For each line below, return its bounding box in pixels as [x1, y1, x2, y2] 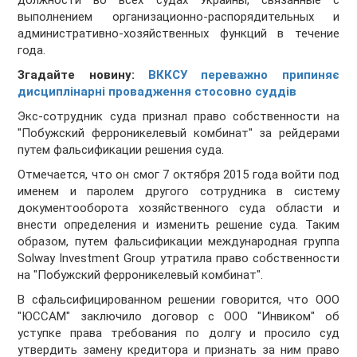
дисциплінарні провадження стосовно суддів [18, 84, 297, 100]
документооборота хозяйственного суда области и [18, 201, 339, 216]
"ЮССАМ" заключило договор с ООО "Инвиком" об [18, 309, 339, 324]
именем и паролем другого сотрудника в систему [18, 184, 339, 199]
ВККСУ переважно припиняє [148, 68, 339, 83]
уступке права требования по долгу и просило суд [18, 326, 339, 341]
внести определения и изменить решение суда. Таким [18, 218, 339, 233]
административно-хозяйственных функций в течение [18, 26, 339, 41]
